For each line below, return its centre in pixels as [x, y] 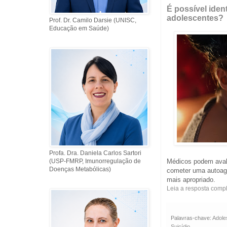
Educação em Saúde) [79, 28]
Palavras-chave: [192, 218]
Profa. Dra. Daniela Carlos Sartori [96, 153]
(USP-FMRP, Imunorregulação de [95, 161]
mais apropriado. [191, 179]
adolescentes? [195, 18]
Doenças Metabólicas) [80, 169]
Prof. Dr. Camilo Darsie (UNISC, [93, 20]
